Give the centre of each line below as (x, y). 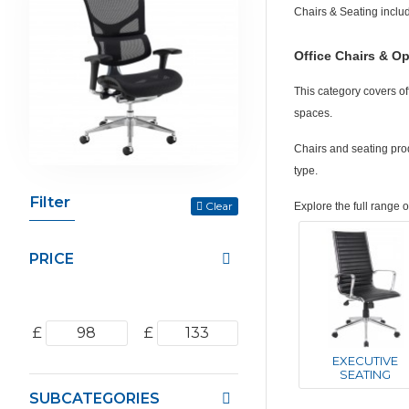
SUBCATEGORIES (94, 398)
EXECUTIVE (366, 360)
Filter (50, 201)
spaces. (313, 113)
